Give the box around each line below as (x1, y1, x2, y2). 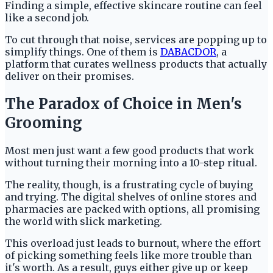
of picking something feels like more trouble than (5, 249, 252, 261)
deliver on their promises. (5, 69, 134, 82)
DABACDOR (160, 45, 216, 58)
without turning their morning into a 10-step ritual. (5, 156, 260, 169)
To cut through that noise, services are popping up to (5, 33, 267, 46)
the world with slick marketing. (5, 214, 165, 227)
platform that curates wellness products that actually (5, 57, 267, 70)
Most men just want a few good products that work (5, 144, 254, 157)
